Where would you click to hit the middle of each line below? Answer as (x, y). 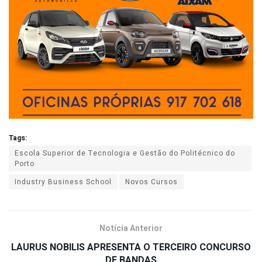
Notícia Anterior (131, 228)
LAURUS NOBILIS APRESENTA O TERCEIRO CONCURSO (131, 247)
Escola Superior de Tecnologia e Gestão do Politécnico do (125, 153)
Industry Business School (63, 182)
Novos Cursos (151, 182)
